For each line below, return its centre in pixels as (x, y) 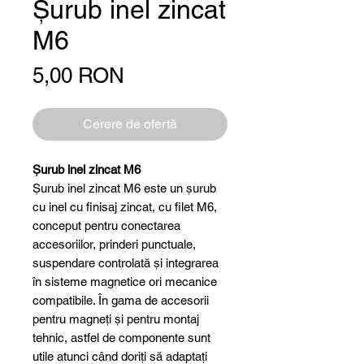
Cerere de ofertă (130, 124)
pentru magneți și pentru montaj (116, 319)
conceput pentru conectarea (106, 226)
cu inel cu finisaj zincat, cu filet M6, (125, 207)
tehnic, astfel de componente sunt (121, 338)
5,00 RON (78, 76)
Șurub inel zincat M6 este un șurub (124, 188)
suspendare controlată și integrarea (126, 263)
